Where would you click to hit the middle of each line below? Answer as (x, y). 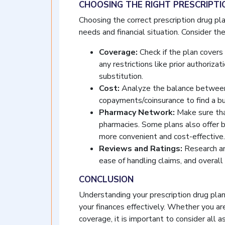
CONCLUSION (106, 180)
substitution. (121, 76)
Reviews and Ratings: (141, 149)
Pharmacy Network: (137, 113)
